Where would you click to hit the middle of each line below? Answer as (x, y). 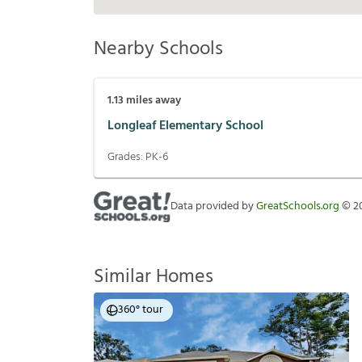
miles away (152, 101)
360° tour (141, 310)
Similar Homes (154, 278)
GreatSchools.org (298, 207)
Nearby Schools (158, 50)
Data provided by (213, 207)
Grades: (126, 158)
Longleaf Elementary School (185, 126)
